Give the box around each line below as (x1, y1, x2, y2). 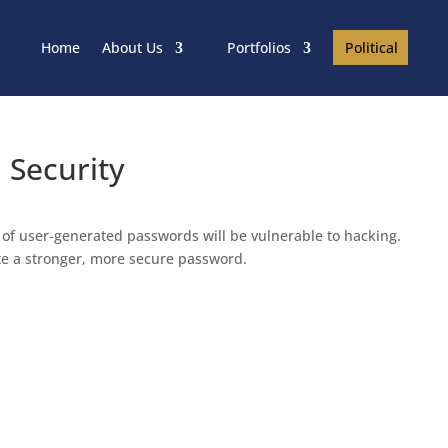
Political (344, 37, 398, 57)
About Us (101, 38, 163, 57)
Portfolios (226, 38, 291, 57)
